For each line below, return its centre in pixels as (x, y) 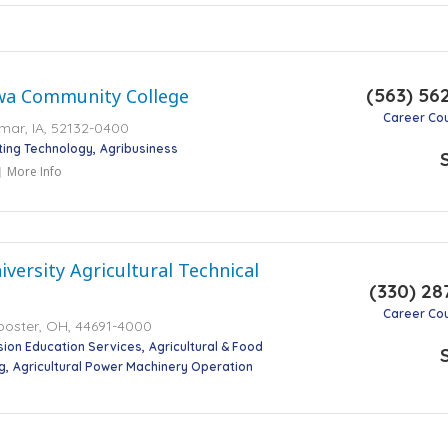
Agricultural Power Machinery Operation (133, 367)
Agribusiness (139, 148)
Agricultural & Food (206, 347)
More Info (34, 171)
